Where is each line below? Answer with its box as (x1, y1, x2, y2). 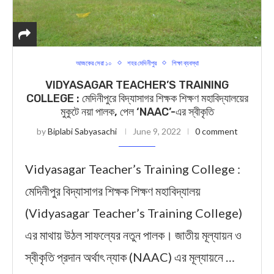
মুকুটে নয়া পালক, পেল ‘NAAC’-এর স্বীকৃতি (60, 105, 214, 119)
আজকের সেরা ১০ (75, 59, 112, 67)
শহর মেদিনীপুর (127, 59, 157, 67)
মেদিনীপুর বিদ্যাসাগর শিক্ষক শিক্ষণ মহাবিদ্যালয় (25, 183, 201, 198)
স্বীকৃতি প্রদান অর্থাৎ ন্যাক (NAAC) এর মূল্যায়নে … (25, 250, 235, 264)
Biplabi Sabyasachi (47, 126, 117, 136)
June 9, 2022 (132, 126, 181, 136)
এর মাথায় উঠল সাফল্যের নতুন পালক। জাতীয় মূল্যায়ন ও (25, 228, 242, 242)
